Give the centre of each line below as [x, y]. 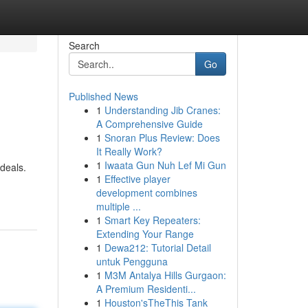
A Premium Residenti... [146, 289]
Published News [103, 96]
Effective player [137, 179]
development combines [146, 192]
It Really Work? [129, 151]
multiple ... [118, 206]
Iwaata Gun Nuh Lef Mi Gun [165, 165]
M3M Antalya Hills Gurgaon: [165, 275]
